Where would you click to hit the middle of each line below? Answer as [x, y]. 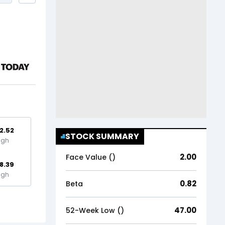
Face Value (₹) [91, 157]
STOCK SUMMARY [102, 136]
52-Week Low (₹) [95, 210]
